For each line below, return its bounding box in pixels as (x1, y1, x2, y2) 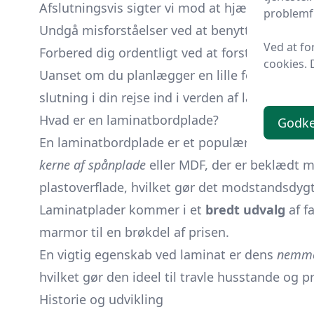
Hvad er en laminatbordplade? (39, 111, 219, 128)
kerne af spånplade (39, 156, 146, 173)
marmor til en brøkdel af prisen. (39, 224, 229, 240)
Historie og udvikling (39, 291, 163, 308)
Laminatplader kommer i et (39, 201, 205, 218)
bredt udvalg (205, 201, 285, 218)
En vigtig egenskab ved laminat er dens (39, 246, 277, 263)
